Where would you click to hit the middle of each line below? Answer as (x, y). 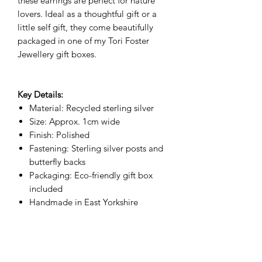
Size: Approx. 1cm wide (75, 121)
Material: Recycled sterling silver (92, 108)
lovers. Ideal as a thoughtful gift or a (87, 13)
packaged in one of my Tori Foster (83, 40)
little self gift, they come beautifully (85, 27)
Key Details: (40, 94)
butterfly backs (57, 161)
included (46, 188)
